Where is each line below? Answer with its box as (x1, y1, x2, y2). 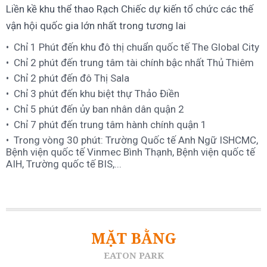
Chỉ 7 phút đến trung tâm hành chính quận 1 (14, 119, 207, 131)
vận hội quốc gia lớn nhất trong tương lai (6, 20, 186, 32)
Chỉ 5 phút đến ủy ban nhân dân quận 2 (14, 103, 184, 116)
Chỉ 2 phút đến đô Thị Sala (14, 72, 129, 85)
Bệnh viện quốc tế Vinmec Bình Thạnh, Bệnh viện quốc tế (6, 146, 255, 159)
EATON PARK (103, 249, 164, 262)
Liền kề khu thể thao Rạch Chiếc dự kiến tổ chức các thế (6, 3, 253, 15)
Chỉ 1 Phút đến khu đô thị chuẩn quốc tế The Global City (14, 41, 259, 54)
